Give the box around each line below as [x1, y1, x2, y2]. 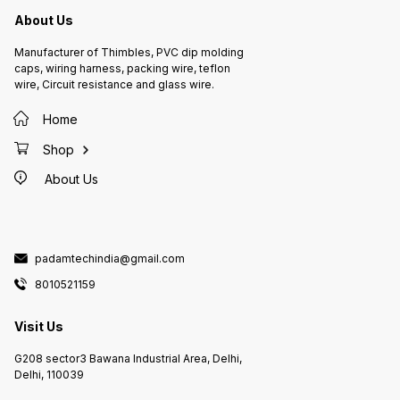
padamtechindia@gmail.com [35, 251, 185, 265]
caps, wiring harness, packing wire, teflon [14, 62, 230, 76]
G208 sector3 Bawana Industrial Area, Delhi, [14, 351, 242, 365]
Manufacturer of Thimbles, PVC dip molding [14, 46, 244, 60]
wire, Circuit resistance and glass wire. [14, 78, 214, 92]
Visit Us [14, 319, 63, 335]
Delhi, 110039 [14, 367, 84, 381]
